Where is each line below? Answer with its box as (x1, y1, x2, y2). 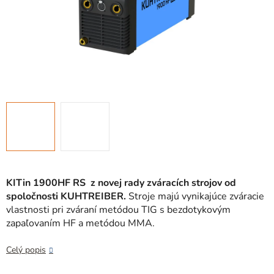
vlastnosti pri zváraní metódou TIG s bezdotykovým (6, 203, 231, 217)
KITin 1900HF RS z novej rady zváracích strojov (6, 176, 222, 190)
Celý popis (6, 244, 46, 256)
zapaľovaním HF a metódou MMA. (6, 217, 155, 231)
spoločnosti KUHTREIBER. (6, 190, 126, 204)
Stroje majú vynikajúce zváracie (126, 190, 264, 204)
